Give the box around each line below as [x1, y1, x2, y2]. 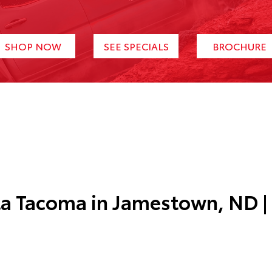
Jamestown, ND [112, 188, 258, 215]
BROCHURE [212, 39, 267, 53]
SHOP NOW [4, 39, 61, 53]
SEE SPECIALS [103, 39, 169, 53]
